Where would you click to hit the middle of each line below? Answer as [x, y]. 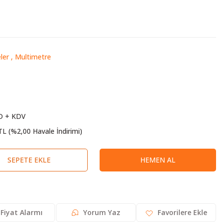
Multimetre [33, 57]
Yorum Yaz [102, 212]
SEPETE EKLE [29, 160]
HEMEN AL [158, 160]
